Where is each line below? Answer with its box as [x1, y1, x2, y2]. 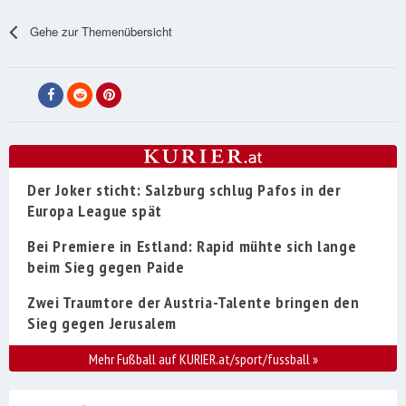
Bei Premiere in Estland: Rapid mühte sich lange [27, 236, 357, 257]
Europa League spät [27, 200, 162, 222]
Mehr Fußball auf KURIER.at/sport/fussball [88, 350, 313, 369]
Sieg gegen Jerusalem [27, 313, 178, 334]
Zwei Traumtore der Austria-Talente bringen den [27, 292, 360, 314]
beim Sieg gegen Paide [27, 256, 185, 278]
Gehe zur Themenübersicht [30, 23, 173, 41]
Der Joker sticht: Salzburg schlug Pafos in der [27, 179, 342, 201]
